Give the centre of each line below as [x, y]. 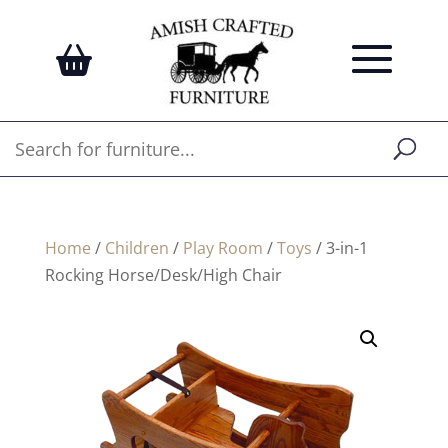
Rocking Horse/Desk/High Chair [163, 275]
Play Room [222, 248]
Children [136, 248]
